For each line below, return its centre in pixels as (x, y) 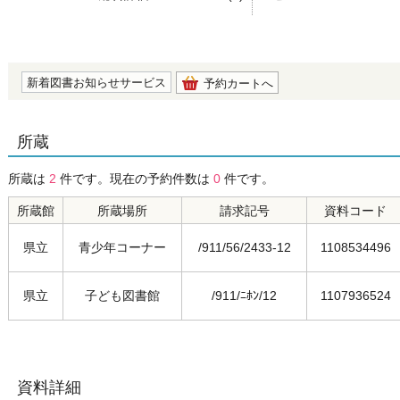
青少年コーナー (122, 247)
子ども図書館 (122, 296)
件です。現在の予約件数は (135, 179)
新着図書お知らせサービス (96, 83)
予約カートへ (238, 83)
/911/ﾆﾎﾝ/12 (244, 296)
